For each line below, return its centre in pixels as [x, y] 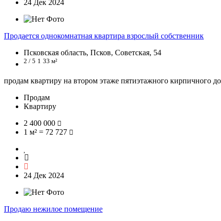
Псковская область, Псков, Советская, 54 [92, 53]
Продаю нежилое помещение [53, 209]
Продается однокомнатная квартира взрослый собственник [104, 36]
